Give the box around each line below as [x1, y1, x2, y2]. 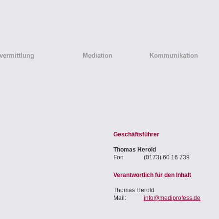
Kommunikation [150, 52, 198, 59]
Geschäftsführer [113, 131, 159, 138]
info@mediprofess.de [144, 195, 200, 201]
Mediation [83, 52, 112, 59]
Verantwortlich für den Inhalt [113, 172, 191, 178]
